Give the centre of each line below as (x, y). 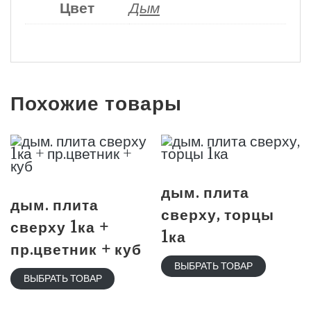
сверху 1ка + (59, 227)
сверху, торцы (218, 215)
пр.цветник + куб (76, 249)
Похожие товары (96, 102)
